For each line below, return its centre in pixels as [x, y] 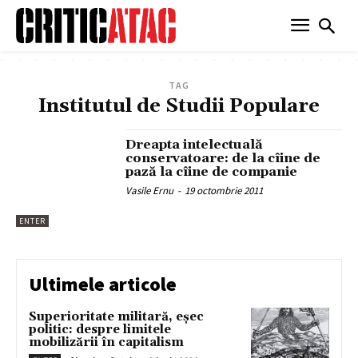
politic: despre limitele [100, 330]
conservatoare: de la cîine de [223, 158]
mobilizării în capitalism [106, 343]
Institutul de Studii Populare [179, 106]
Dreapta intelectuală [195, 144]
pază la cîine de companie [212, 171]
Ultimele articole [103, 284]
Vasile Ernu [150, 190]
